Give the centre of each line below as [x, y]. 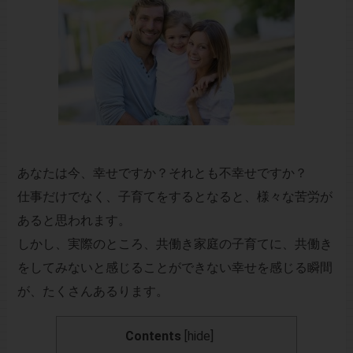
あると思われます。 [74, 221]
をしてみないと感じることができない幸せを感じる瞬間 [175, 268]
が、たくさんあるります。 [93, 292]
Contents [154, 336]
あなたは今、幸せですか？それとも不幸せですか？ [162, 173]
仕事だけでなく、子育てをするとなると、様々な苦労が [175, 197]
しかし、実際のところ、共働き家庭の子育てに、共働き [175, 244]
